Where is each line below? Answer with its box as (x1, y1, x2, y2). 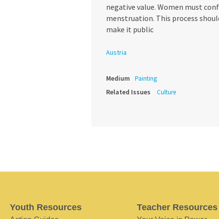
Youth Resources (10, 202, 82, 213)
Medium (106, 74, 130, 83)
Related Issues (106, 88, 151, 97)
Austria (106, 48, 127, 57)
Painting (135, 74, 157, 83)
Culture (157, 88, 176, 97)
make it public (106, 24, 153, 35)
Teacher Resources (136, 202, 218, 213)
